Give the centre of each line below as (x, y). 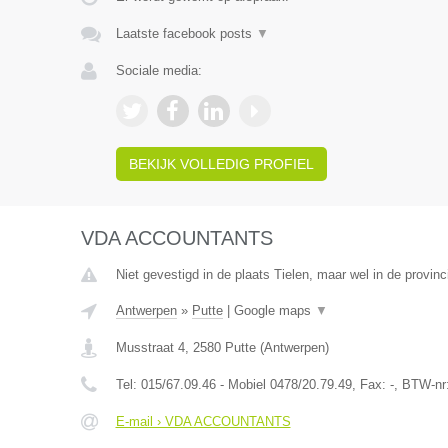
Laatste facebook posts (185, 33)
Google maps (274, 310)
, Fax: (370, 384)
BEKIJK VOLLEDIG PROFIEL (221, 164)
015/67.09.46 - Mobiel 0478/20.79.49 (246, 384)
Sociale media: (158, 70)
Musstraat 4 (150, 347)
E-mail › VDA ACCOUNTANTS (203, 421)
